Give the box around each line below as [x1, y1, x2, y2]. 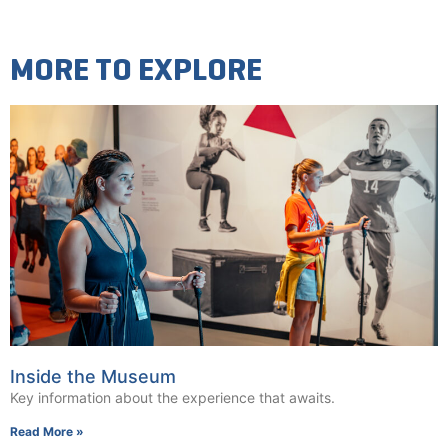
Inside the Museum [10, 365, 176, 387]
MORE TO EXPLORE [10, 49, 262, 90]
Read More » [10, 423, 84, 439]
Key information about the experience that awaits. [10, 388, 335, 406]
